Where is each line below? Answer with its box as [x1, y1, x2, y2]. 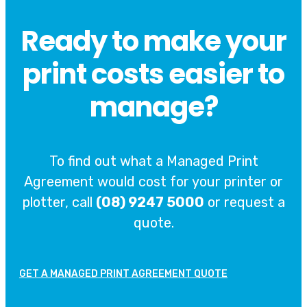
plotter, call [22, 194, 96, 211]
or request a [204, 194, 285, 211]
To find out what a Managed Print [49, 153, 258, 170]
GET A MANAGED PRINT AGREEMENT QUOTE [19, 268, 228, 280]
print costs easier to [23, 55, 284, 94]
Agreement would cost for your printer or [24, 173, 283, 191]
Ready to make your [21, 22, 286, 61]
